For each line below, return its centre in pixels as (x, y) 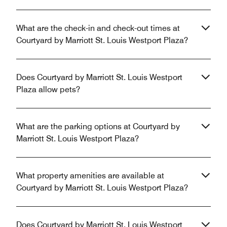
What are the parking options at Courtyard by (98, 127)
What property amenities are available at (90, 176)
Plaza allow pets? (48, 90)
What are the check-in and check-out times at (98, 28)
